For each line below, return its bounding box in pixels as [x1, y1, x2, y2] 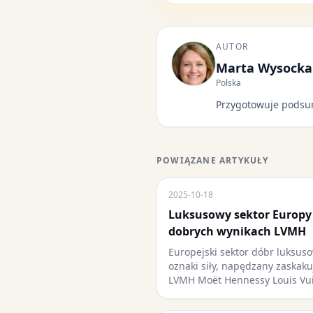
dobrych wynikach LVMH [168, 224, 306, 239]
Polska [216, 77, 241, 89]
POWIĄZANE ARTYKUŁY [156, 154, 269, 166]
